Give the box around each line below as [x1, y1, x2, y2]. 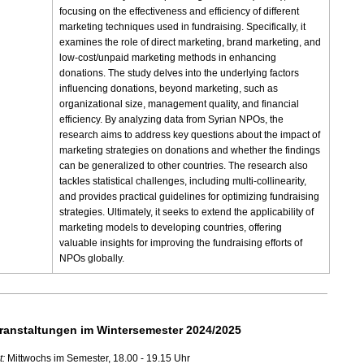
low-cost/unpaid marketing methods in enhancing [59, 52, 277, 64]
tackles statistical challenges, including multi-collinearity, [59, 175, 307, 188]
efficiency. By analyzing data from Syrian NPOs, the [59, 114, 284, 126]
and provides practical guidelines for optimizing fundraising [59, 191, 320, 203]
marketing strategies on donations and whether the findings [59, 145, 321, 157]
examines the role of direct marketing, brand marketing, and [59, 37, 322, 49]
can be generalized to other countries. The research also [59, 160, 309, 172]
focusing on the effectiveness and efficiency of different [59, 6, 300, 18]
